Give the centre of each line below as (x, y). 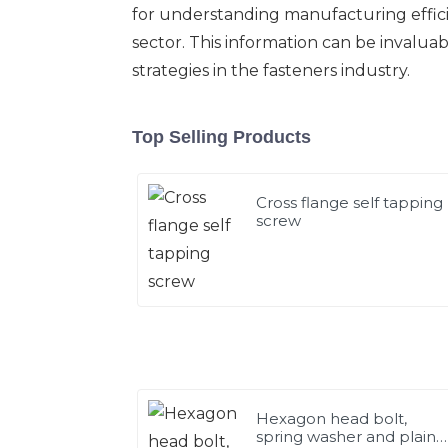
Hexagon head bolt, (332, 418)
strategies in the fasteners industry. (271, 70)
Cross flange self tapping (350, 202)
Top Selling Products (221, 136)
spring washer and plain (346, 436)
